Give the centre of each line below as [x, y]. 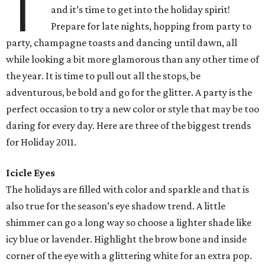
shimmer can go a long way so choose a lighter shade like [129, 222]
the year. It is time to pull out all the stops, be [103, 76]
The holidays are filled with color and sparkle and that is [127, 189]
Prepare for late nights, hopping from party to [151, 26]
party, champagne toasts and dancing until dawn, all [122, 43]
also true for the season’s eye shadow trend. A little [116, 206]
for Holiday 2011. [41, 142]
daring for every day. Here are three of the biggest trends [128, 125]
